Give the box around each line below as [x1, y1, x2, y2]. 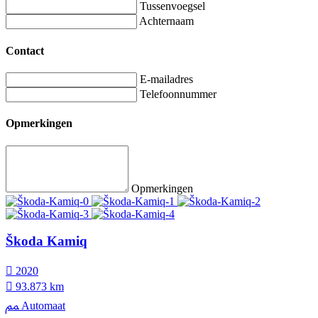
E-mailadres [140, 72, 193, 85]
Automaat [18, 299, 65, 312]
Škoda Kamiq [6, 234, 87, 249]
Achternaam [139, 15, 194, 28]
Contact [6, 44, 44, 57]
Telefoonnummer [140, 87, 216, 100]
